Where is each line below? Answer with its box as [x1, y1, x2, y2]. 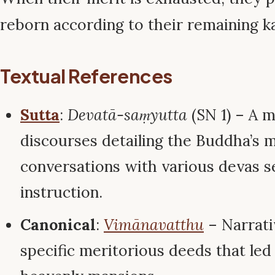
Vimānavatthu [104, 215, 204, 235]
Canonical [20, 215, 96, 235]
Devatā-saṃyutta [68, 105, 187, 125]
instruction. [20, 182, 103, 203]
